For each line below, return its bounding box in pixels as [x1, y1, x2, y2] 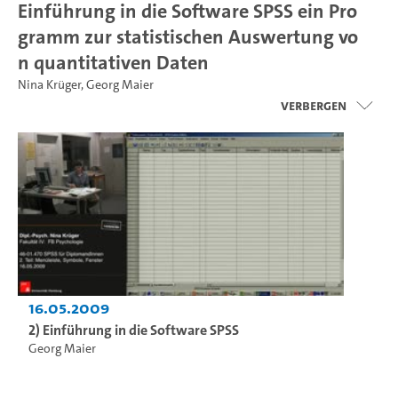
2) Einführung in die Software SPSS [28, 320, 239, 339]
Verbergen [281, 96, 346, 115]
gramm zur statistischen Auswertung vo [18, 23, 358, 50]
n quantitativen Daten [18, 49, 209, 76]
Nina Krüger [18, 76, 81, 93]
